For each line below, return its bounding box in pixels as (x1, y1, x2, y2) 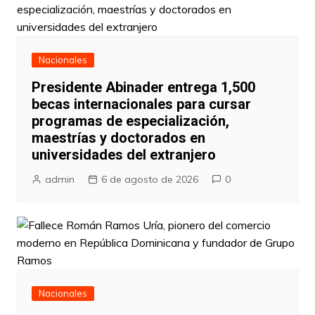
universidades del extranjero (31, 146, 216, 164)
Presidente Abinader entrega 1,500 (31, 79, 255, 96)
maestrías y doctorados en (31, 129, 205, 147)
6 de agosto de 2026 (101, 173, 198, 186)
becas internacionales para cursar (31, 96, 251, 113)
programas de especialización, (31, 112, 229, 130)
